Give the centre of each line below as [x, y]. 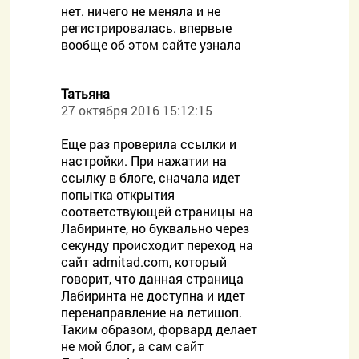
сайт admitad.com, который [144, 262]
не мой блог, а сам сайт [133, 346]
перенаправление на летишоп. [152, 312]
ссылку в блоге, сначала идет [151, 177]
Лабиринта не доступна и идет [153, 295]
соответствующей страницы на [157, 211]
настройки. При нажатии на [144, 161]
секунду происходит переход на [157, 245]
